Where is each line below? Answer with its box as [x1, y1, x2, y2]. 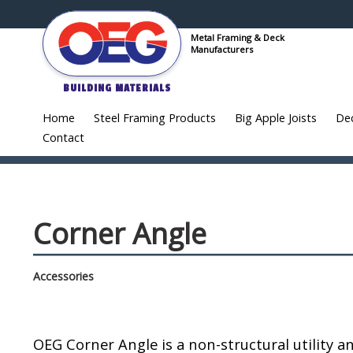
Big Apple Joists [235, 110, 317, 125]
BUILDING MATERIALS [63, 82, 172, 95]
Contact [43, 130, 84, 145]
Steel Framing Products [94, 110, 216, 125]
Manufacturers [191, 43, 253, 55]
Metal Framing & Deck [191, 32, 284, 43]
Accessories [33, 269, 94, 284]
